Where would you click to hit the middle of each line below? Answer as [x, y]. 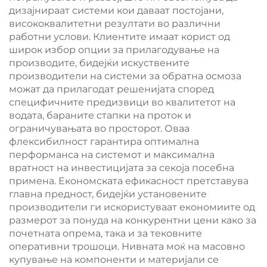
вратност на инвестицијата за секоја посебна [122, 168]
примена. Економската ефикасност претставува [129, 181]
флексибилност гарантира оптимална [104, 142]
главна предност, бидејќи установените [108, 194]
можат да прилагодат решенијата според [111, 89]
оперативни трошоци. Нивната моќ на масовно [127, 246]
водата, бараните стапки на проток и [100, 115]
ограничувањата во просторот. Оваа [99, 128]
